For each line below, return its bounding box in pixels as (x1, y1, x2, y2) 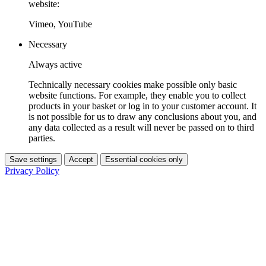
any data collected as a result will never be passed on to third (28, 122, 254, 132)
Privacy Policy (5, 165, 59, 176)
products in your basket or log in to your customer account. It (28, 100, 256, 111)
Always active (28, 59, 82, 69)
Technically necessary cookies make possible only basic (28, 79, 237, 90)
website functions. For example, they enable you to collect (28, 90, 246, 100)
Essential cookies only (105, 154, 183, 164)
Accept (69, 154, 93, 164)
